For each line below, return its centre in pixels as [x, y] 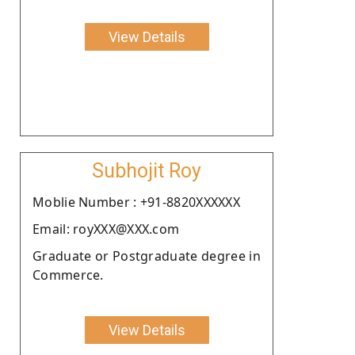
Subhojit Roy [147, 170]
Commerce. [68, 275]
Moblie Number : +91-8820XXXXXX [136, 202]
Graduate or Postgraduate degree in [147, 256]
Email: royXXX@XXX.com [106, 229]
